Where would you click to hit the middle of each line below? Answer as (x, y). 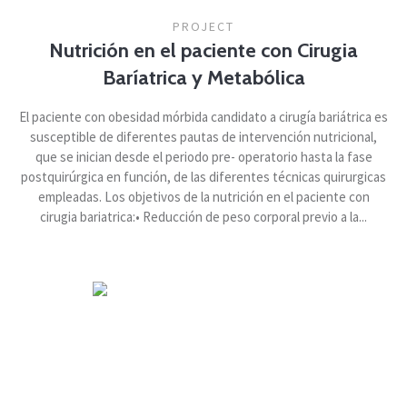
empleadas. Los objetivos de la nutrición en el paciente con (203, 197)
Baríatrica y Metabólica (203, 78)
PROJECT (203, 27)
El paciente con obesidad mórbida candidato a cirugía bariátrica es (203, 117)
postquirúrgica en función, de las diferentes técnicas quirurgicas (203, 177)
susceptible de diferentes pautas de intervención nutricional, (203, 137)
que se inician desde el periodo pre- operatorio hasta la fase (203, 157)
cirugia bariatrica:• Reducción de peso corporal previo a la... (203, 217)
